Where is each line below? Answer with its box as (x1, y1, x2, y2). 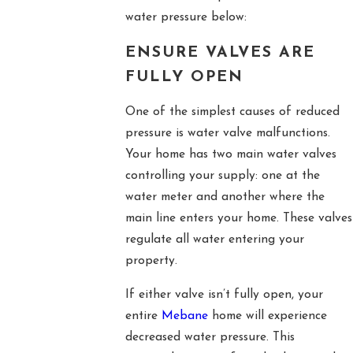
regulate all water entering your (124, 233, 304, 247)
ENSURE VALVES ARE (124, 44, 316, 61)
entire (124, 309, 162, 322)
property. (124, 255, 177, 268)
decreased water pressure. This (124, 330, 295, 344)
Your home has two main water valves (124, 148, 336, 162)
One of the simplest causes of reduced (124, 106, 340, 119)
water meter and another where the (124, 191, 325, 204)
